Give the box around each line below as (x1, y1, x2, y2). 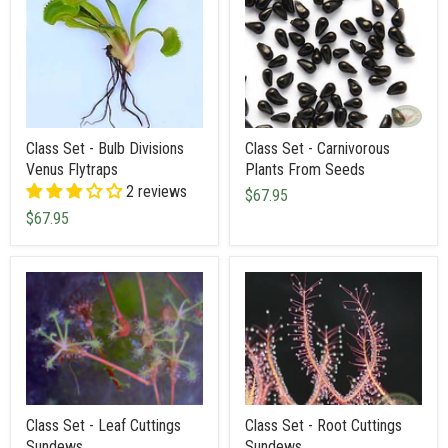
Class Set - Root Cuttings (245, 415, 402, 435)
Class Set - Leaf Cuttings (26, 415, 181, 435)
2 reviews (126, 181, 187, 201)
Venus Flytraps (26, 159, 118, 179)
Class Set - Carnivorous (245, 138, 390, 158)
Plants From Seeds (245, 159, 365, 179)
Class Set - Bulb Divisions (26, 138, 184, 158)
